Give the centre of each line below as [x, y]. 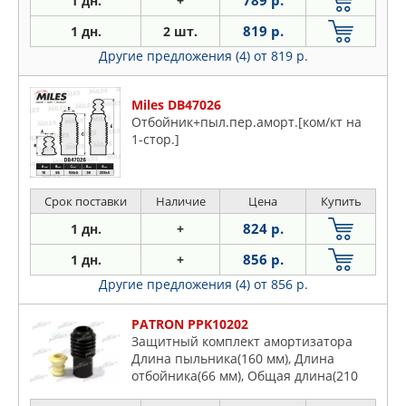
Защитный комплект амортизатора [242, 342]
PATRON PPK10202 [190, 324]
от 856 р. [280, 285]
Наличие [180, 202]
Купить [341, 202]
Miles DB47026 [176, 105]
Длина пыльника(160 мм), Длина [233, 359]
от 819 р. [280, 56]
